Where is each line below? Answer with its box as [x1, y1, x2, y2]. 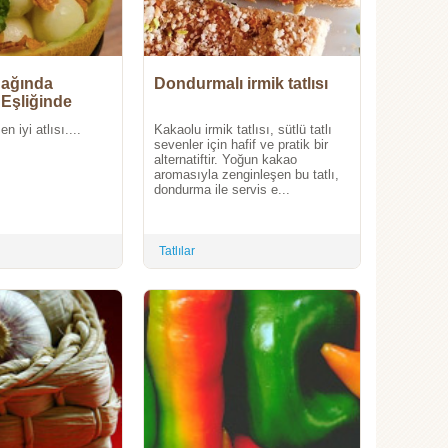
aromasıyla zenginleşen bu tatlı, [154, 167, 339, 183]
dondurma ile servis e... [154, 182, 290, 198]
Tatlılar [159, 244, 195, 259]
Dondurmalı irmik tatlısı [154, 75, 328, 93]
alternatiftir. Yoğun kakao [154, 152, 297, 168]
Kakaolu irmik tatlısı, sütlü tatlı [154, 122, 332, 138]
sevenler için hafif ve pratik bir [154, 137, 328, 153]
